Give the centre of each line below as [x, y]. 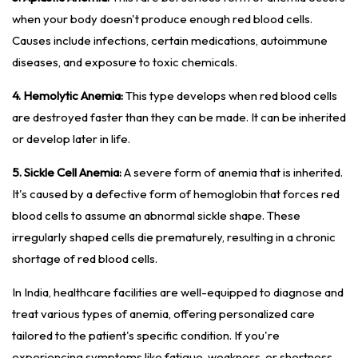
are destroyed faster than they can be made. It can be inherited [179, 117]
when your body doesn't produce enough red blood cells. [162, 19]
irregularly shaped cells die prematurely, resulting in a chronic [174, 237]
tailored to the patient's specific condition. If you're [146, 336]
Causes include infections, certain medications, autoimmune [170, 41]
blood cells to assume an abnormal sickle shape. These [156, 216]
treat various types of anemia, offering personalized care [163, 314]
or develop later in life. [71, 139]
